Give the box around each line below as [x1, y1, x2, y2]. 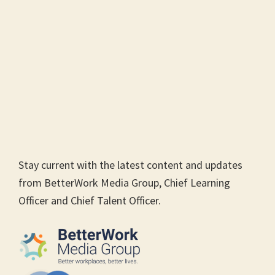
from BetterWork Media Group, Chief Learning [18, 175, 230, 190]
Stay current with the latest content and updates [18, 157, 242, 172]
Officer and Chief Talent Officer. [18, 193, 161, 207]
